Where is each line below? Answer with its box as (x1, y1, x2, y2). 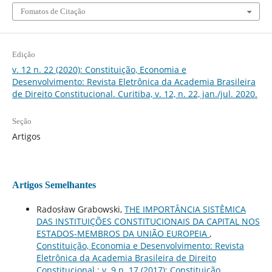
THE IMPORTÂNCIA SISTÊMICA (124, 203, 246, 215)
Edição (12, 49, 35, 59)
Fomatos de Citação (20, 6, 86, 16)
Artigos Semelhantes (12, 179, 96, 190)
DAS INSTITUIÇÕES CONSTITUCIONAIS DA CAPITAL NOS (36, 215, 260, 227)
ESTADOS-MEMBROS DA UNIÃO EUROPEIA (36, 227, 209, 239)
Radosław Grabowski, (36, 203, 124, 215)
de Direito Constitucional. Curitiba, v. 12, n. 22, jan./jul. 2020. (12, 87, 257, 100)
